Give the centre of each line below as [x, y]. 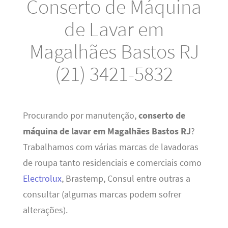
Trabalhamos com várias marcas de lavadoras [110, 147]
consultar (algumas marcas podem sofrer [102, 194]
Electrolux [42, 178]
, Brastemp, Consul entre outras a [126, 178]
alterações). [45, 210]
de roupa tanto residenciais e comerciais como [112, 163]
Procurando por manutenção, [80, 115]
